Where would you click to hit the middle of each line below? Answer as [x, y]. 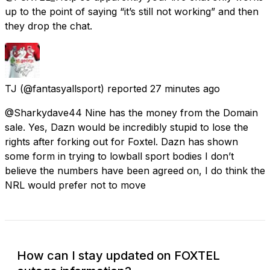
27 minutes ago [185, 88]
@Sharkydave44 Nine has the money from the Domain [131, 112]
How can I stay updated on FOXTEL [118, 255]
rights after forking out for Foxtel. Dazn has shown [121, 141]
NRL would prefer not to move [75, 185]
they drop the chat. [49, 26]
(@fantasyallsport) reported [83, 88]
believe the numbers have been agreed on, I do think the [135, 170]
